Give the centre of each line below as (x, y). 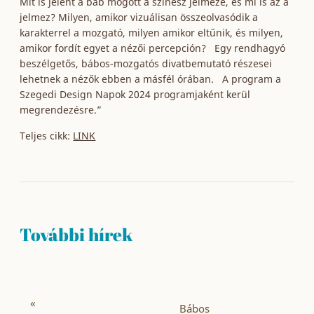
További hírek (77, 234)
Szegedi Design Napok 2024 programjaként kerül (135, 94)
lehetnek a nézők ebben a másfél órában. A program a (151, 79)
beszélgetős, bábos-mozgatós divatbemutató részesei (146, 63)
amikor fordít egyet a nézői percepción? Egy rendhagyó (153, 48)
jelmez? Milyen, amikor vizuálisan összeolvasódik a (139, 17)
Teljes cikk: (47, 136)
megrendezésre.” (61, 110)
